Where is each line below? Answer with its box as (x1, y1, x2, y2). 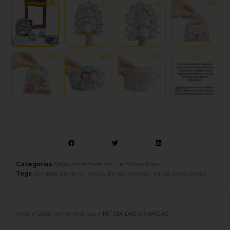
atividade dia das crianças (33, 169, 104, 177)
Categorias (16, 160, 52, 168)
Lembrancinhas (116, 160, 159, 168)
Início (16, 209, 30, 217)
